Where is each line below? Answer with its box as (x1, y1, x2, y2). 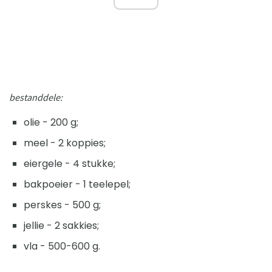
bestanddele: (9, 90, 63, 103)
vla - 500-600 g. (24, 239, 100, 253)
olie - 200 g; (24, 115, 78, 129)
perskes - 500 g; (24, 197, 101, 212)
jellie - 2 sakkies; (24, 218, 99, 233)
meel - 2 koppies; (24, 135, 106, 150)
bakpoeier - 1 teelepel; (24, 177, 131, 191)
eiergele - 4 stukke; (24, 156, 115, 171)
